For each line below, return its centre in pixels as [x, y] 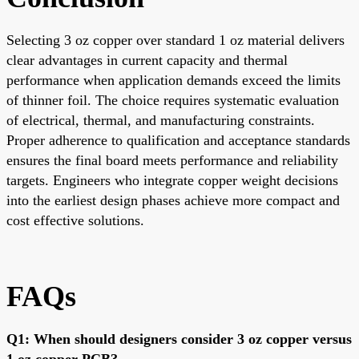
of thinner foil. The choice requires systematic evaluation [173, 100]
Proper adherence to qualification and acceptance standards [178, 140]
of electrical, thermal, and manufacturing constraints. [161, 120]
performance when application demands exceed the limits [173, 80]
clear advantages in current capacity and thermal [147, 60]
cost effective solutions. [75, 220]
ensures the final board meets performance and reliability [172, 160]
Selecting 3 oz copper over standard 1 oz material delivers [175, 40]
